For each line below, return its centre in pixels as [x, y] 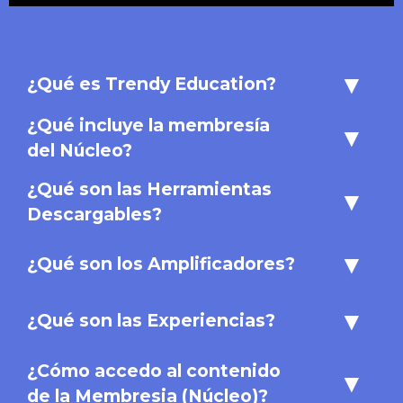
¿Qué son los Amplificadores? [161, 264]
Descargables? [94, 214]
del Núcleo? [80, 150]
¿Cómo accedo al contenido [154, 370]
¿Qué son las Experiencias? [151, 321]
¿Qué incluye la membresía [151, 125]
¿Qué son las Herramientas [149, 188]
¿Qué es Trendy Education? [152, 84]
